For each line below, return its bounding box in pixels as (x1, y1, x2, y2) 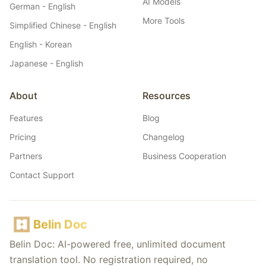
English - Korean (9, 39, 72, 49)
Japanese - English (9, 58, 83, 68)
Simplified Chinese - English (9, 20, 116, 30)
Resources (142, 90, 191, 102)
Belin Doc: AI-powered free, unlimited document (9, 238, 226, 250)
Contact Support (9, 170, 74, 180)
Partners (9, 151, 42, 161)
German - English (9, 1, 75, 11)
